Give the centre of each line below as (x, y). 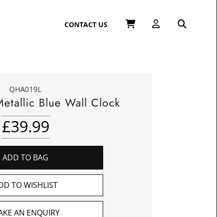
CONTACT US (86, 24)
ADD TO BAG (26, 157)
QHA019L (26, 89)
